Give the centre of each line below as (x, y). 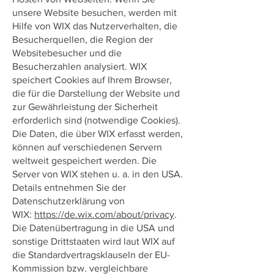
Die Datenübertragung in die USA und (93, 228)
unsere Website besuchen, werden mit (94, 13)
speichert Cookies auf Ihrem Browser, (92, 80)
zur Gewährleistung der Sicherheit (85, 107)
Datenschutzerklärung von (68, 201)
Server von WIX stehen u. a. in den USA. (98, 174)
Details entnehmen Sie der (69, 187)
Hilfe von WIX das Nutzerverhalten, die (95, 26)
